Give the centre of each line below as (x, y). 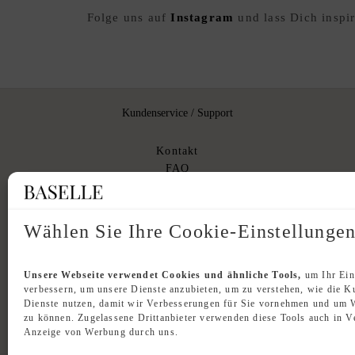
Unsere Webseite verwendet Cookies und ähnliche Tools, (163, 275)
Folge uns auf (129, 18)
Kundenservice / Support (177, 113)
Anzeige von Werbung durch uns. (101, 332)
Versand (177, 186)
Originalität (177, 221)
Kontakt (177, 151)
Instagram (202, 18)
